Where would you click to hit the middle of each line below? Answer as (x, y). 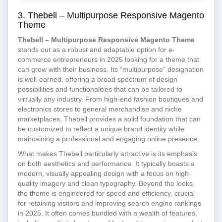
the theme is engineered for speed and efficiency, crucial (106, 193)
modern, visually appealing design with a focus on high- (105, 173)
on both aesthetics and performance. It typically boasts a (106, 164)
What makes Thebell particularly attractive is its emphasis (108, 154)
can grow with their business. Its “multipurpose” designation (111, 69)
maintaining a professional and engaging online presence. (109, 139)
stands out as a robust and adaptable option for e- (96, 50)
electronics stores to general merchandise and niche (100, 109)
